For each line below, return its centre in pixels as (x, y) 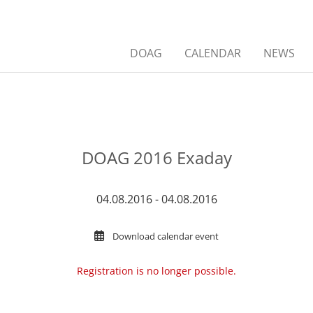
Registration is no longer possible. (156, 270)
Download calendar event (166, 236)
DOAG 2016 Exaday (156, 157)
